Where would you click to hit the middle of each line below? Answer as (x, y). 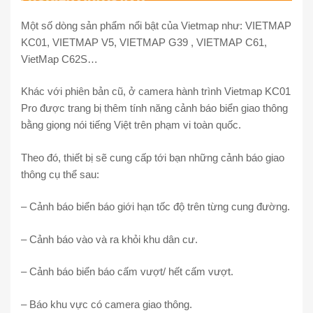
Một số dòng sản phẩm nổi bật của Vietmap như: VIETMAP (156, 25)
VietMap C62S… (59, 59)
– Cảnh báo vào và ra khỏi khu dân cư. (109, 239)
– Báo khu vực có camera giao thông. (107, 304)
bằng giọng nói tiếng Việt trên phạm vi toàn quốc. (131, 125)
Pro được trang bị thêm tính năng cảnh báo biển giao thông (154, 108)
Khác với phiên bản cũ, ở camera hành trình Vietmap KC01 (156, 92)
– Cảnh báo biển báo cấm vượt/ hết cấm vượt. (127, 272)
